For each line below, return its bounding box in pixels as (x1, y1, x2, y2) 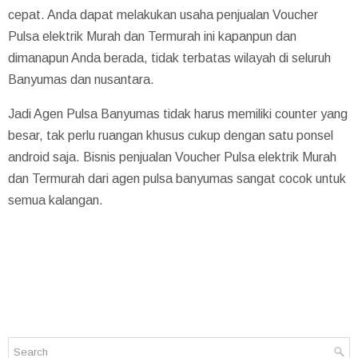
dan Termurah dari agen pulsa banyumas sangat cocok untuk (8, 171, 346, 185)
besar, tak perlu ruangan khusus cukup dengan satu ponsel (8, 128, 333, 142)
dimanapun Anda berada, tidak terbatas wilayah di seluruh (8, 50, 331, 65)
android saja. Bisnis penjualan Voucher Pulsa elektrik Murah (8, 149, 336, 164)
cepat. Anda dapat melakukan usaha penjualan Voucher (8, 7, 318, 22)
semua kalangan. (8, 193, 103, 207)
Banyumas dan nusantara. (8, 72, 154, 86)
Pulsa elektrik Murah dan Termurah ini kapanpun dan (8, 29, 296, 43)
